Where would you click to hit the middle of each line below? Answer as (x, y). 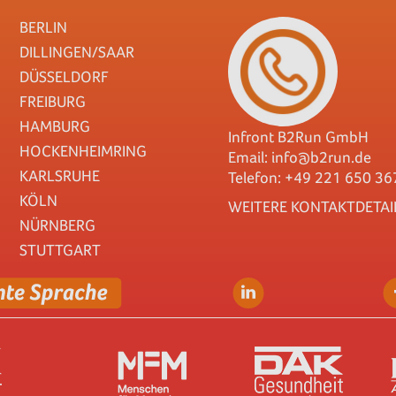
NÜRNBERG (57, 225)
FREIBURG (52, 101)
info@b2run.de (322, 157)
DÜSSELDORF (64, 76)
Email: (250, 157)
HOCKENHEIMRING (83, 151)
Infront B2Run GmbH (299, 137)
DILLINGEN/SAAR (76, 52)
